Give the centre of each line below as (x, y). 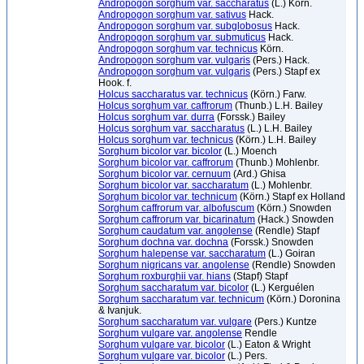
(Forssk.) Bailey (250, 117)
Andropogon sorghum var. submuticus (182, 37)
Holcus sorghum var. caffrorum (165, 106)
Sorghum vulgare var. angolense (170, 333)
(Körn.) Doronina (302, 299)
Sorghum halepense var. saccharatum (182, 253)
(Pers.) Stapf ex (285, 71)
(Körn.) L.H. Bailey (275, 140)
